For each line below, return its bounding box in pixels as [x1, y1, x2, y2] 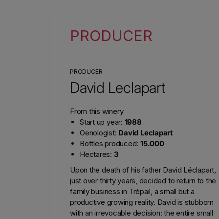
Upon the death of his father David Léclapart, [70, 165, 216, 175]
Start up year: [80, 117, 125, 127]
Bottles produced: [80, 138, 140, 148]
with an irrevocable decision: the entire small [70, 208, 213, 218]
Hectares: [80, 149, 114, 159]
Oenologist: [80, 128, 119, 137]
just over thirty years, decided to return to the [70, 175, 217, 185]
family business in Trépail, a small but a [70, 186, 195, 196]
